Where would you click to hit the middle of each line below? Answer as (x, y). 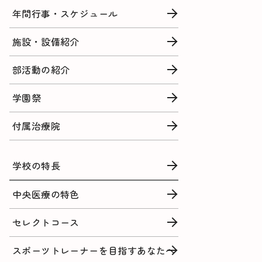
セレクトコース (46, 222)
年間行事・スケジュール (65, 13)
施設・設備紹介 (46, 41)
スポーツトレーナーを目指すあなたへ (94, 250)
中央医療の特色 (46, 194)
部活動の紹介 (41, 69)
